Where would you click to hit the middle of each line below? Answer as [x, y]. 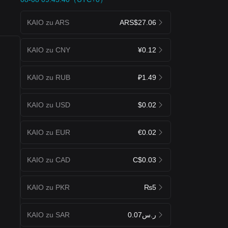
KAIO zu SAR [48, 215]
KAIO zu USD [49, 105]
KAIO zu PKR [48, 187]
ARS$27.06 [138, 22]
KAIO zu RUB [49, 77]
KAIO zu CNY [49, 50]
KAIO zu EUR [49, 132]
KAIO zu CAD [49, 160]
